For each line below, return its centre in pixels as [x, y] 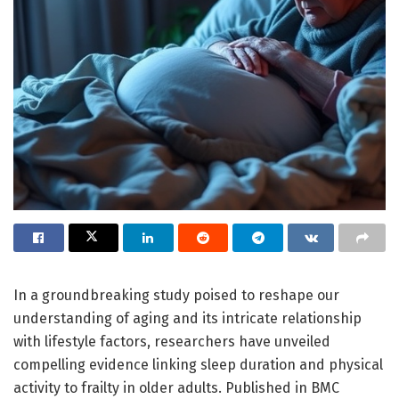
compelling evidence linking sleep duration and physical [198, 364]
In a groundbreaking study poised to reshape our [176, 295]
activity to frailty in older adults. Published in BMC [176, 387]
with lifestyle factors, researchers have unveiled [172, 341]
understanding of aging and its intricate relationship [187, 318]
